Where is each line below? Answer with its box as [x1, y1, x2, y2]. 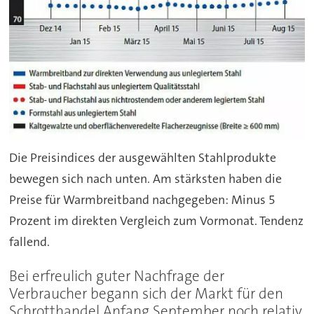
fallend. [9, 233, 50, 250]
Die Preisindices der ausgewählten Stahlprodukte [9, 149, 277, 166]
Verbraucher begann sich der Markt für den [9, 284, 284, 304]
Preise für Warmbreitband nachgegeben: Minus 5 [9, 191, 276, 208]
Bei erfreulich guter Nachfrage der [9, 266, 225, 287]
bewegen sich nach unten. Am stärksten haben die [9, 170, 282, 187]
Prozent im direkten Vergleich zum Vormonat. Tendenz [9, 212, 304, 229]
